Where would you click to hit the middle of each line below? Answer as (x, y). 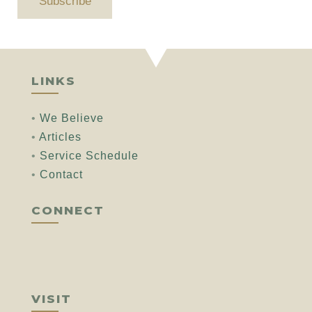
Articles (60, 137)
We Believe (71, 118)
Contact (61, 175)
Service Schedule (89, 156)
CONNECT (68, 211)
